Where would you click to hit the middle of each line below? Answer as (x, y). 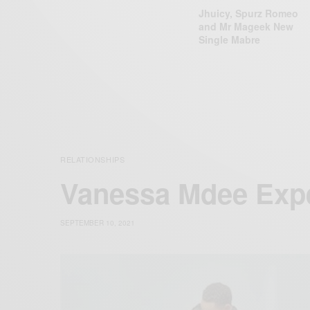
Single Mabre (229, 40)
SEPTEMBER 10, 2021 (98, 223)
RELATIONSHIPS (93, 159)
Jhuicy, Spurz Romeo (248, 13)
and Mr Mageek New (246, 27)
